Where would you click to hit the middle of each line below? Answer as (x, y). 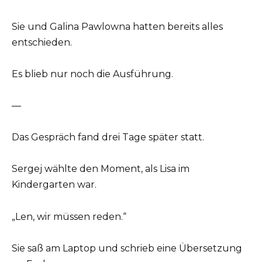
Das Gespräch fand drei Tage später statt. (108, 137)
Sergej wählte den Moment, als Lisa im (101, 169)
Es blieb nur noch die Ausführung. (92, 74)
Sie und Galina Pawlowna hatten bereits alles (117, 26)
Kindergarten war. (54, 185)
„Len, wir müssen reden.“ (69, 216)
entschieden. (42, 42)
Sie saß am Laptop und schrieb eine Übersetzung (127, 248)
